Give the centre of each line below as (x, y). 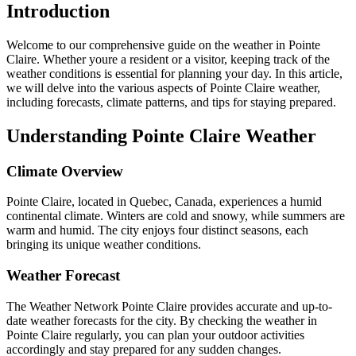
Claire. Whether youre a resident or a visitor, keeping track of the (168, 59)
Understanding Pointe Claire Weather (161, 135)
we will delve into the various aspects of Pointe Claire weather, (163, 87)
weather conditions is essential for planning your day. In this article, (174, 73)
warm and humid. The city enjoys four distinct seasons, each (157, 230)
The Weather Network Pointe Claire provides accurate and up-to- (169, 306)
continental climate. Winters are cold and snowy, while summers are (176, 216)
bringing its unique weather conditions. (104, 245)
